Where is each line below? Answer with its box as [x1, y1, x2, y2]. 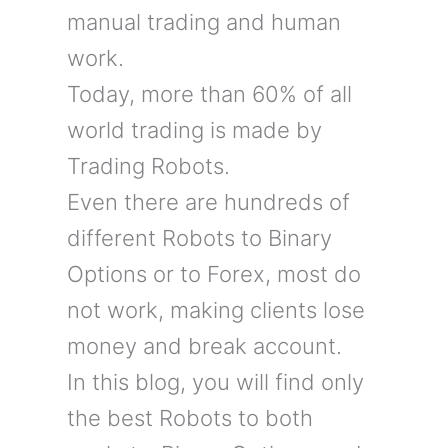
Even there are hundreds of [66, 189, 350, 216]
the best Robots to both [66, 405, 313, 432]
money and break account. [66, 333, 342, 360]
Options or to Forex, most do [66, 261, 361, 288]
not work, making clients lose [66, 297, 365, 324]
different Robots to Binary [66, 225, 332, 252]
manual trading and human [66, 9, 341, 36]
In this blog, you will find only [66, 369, 364, 396]
